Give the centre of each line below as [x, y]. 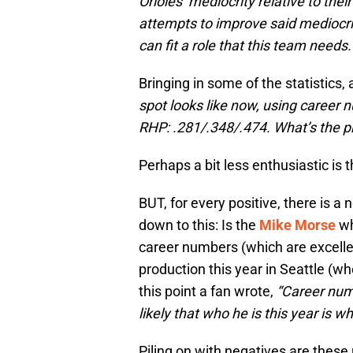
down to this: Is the [199, 225]
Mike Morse [297, 225]
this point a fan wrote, [208, 292]
